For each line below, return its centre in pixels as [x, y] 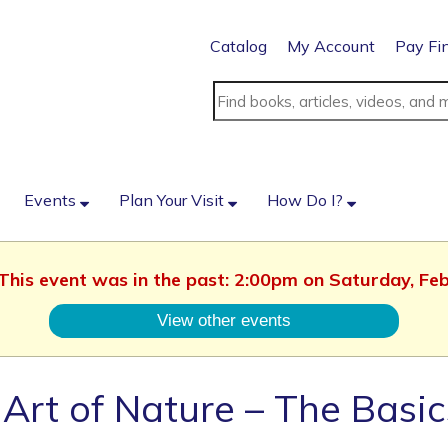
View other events [224, 320]
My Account [331, 46]
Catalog [238, 46]
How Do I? [307, 200]
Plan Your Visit [173, 200]
